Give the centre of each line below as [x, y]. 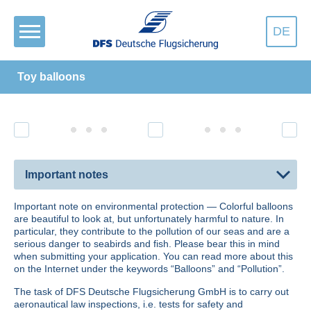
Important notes [67, 174]
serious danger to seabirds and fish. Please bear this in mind [147, 244]
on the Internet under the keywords [92, 269]
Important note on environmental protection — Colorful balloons [153, 207]
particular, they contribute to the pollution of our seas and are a [152, 232]
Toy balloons [51, 77]
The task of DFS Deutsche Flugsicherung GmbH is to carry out [151, 292]
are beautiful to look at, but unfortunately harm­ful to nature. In [149, 219]
